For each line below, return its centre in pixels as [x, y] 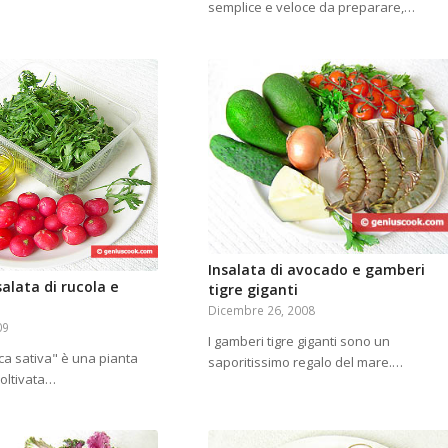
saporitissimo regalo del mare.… [305, 361]
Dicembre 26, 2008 [261, 309]
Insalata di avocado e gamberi [316, 269]
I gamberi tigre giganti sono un [298, 340]
